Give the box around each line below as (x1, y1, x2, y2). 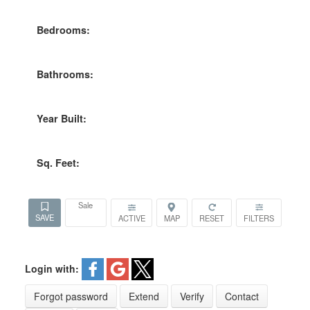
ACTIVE (118, 212, 145, 224)
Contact (224, 289, 259, 304)
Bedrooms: (36, 22, 90, 37)
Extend (128, 289, 159, 304)
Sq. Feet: (36, 155, 80, 170)
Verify (179, 289, 204, 304)
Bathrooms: (36, 66, 93, 81)
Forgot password (33, 289, 108, 304)
